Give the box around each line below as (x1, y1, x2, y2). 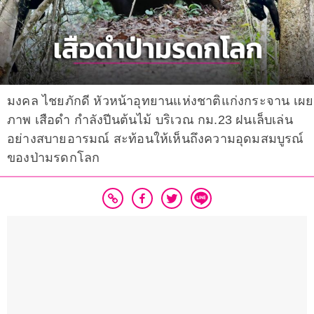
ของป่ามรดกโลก (7, 151, 100, 165)
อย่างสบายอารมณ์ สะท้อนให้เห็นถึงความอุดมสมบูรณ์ (7, 132, 304, 146)
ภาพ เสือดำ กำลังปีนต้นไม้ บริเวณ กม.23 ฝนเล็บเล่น (7, 113, 293, 128)
